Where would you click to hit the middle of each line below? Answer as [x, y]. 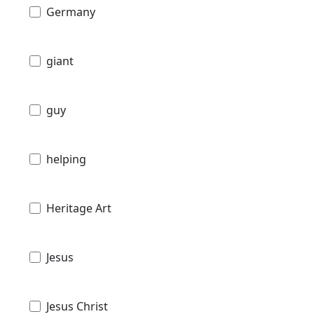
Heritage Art [79, 208]
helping [66, 159]
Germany [71, 12]
